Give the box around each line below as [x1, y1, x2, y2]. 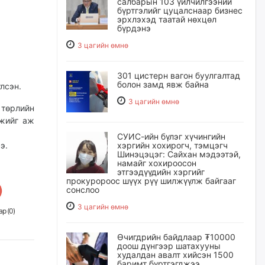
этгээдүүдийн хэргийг [117, 167, 205, 177]
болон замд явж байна [117, 79, 209, 89]
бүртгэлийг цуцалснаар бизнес [117, 5, 243, 15]
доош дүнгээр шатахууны [117, 241, 221, 251]
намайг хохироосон [117, 158, 196, 168]
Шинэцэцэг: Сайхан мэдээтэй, [117, 149, 241, 159]
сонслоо [66, 185, 99, 195]
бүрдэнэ [117, 23, 151, 33]
